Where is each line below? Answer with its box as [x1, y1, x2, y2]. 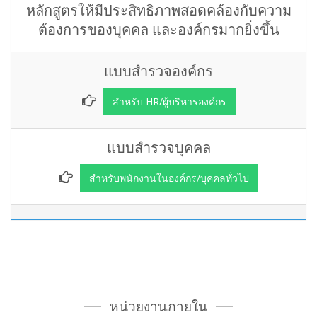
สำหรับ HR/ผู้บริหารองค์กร [112, 95, 226, 108]
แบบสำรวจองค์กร [104, 62, 213, 81]
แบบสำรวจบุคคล [106, 138, 211, 157]
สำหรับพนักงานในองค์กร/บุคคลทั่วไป [89, 171, 249, 185]
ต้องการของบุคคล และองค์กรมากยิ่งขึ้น [38, 20, 279, 39]
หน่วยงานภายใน [110, 297, 207, 316]
